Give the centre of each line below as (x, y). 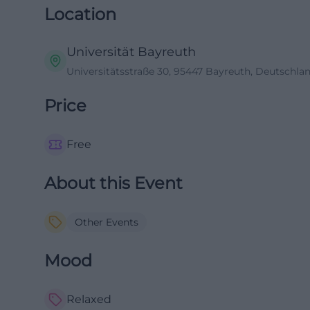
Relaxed (89, 299)
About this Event (113, 183)
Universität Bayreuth (131, 52)
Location (80, 14)
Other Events (107, 222)
